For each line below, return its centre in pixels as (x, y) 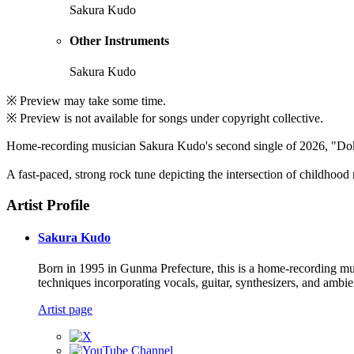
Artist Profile (48, 205)
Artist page (65, 310)
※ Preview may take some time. (86, 101)
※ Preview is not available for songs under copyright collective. (165, 119)
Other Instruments (119, 40)
